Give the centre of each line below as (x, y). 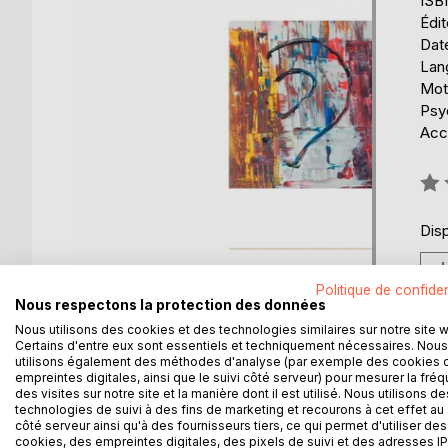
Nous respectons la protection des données (170, 304)
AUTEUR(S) (282, 401)
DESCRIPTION (145, 401)
